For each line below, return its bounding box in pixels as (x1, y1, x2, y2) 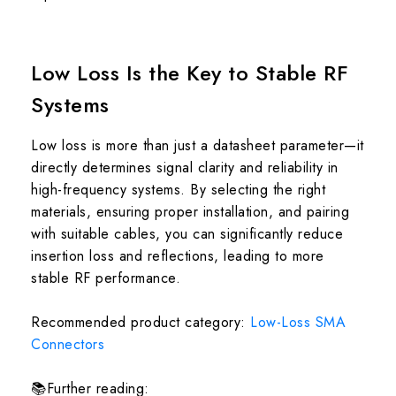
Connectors (31, 334, 104, 354)
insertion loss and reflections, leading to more (31, 246, 324, 266)
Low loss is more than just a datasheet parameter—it (31, 135, 364, 156)
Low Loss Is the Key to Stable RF (31, 57, 348, 88)
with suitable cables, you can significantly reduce (31, 224, 343, 244)
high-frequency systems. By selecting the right (31, 179, 325, 200)
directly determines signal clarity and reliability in (31, 157, 339, 178)
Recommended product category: (31, 312, 250, 332)
